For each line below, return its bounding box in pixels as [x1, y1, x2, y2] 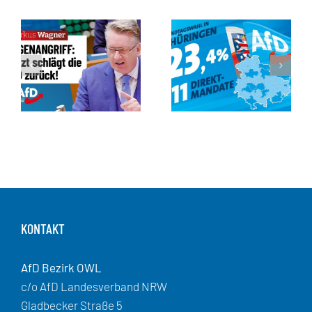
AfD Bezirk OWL [21, 260, 102, 274]
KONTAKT [21, 219, 65, 237]
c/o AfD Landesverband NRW [21, 279, 167, 293]
